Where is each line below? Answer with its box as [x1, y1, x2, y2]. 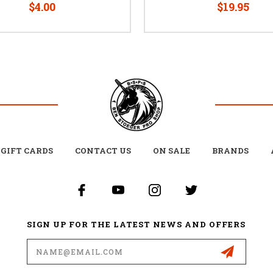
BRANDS [212, 144, 249, 156]
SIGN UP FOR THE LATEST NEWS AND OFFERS [27, 218, 246, 230]
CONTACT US [75, 144, 131, 156]
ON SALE [153, 144, 190, 156]
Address [26, 245, 62, 257]
